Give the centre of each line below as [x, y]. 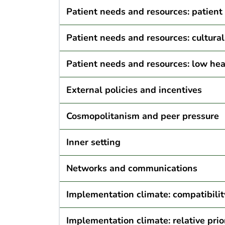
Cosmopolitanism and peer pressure [142, 116]
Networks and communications [132, 168]
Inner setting [93, 142]
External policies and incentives [134, 90]
